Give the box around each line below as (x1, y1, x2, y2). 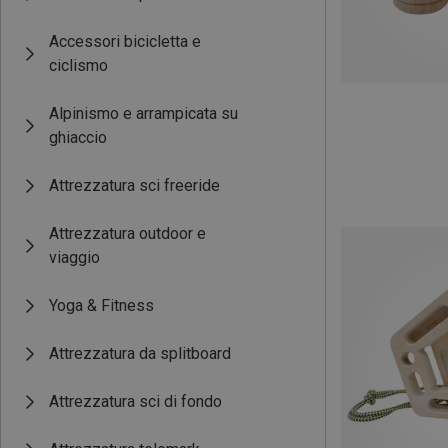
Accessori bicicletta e (49, 32, 201, 51)
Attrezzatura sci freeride (49, 176, 220, 195)
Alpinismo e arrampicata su (49, 104, 238, 123)
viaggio (49, 248, 100, 267)
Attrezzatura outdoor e (49, 224, 206, 243)
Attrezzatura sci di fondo (49, 392, 222, 411)
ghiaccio (49, 128, 107, 147)
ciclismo (49, 56, 108, 75)
